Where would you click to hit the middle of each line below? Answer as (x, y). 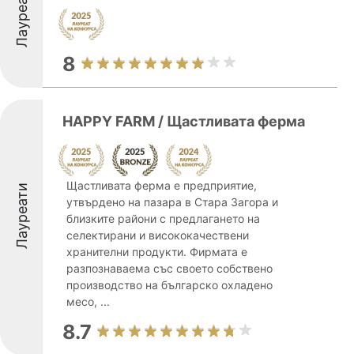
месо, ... (88, 301)
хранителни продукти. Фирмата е (157, 252)
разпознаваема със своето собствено (169, 268)
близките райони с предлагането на (163, 218)
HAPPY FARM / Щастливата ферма (184, 121)
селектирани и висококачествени (158, 235)
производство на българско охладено (169, 285)
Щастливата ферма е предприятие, (162, 185)
